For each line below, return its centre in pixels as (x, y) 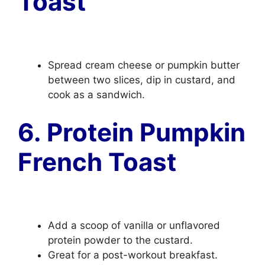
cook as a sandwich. (96, 95)
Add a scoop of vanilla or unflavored (134, 225)
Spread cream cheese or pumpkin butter (144, 65)
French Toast (97, 161)
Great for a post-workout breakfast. (133, 255)
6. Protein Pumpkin (132, 132)
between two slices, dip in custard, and (142, 80)
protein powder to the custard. (120, 240)
